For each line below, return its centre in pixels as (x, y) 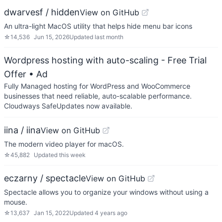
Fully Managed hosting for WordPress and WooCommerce (97, 86)
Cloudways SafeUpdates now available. (68, 106)
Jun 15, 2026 (52, 37)
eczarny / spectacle (45, 178)
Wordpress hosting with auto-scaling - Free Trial (105, 60)
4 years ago (111, 213)
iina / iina (22, 130)
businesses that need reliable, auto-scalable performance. (98, 96)
